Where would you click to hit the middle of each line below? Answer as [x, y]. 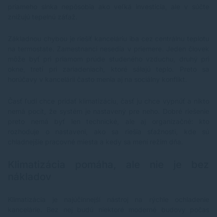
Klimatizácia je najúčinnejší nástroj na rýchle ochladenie [108, 200]
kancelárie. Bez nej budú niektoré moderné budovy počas [108, 210]
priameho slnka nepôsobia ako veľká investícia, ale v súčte [108, 7]
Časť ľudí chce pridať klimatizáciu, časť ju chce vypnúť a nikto [108, 101]
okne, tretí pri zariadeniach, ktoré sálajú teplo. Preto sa [108, 69]
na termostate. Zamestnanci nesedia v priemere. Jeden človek [108, 49]
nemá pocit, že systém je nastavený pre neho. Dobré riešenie [108, 111]
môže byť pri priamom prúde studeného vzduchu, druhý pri [108, 59]
